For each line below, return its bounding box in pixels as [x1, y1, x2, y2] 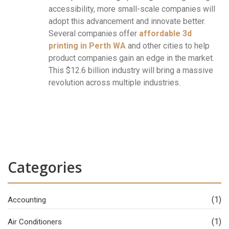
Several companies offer [49, 29, 139, 39]
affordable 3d [139, 29, 192, 39]
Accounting [8, 195, 46, 205]
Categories [8, 157, 82, 177]
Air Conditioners [8, 217, 62, 227]
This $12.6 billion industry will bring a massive [49, 65, 213, 76]
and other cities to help [126, 41, 210, 51]
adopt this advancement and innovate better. [49, 16, 205, 27]
